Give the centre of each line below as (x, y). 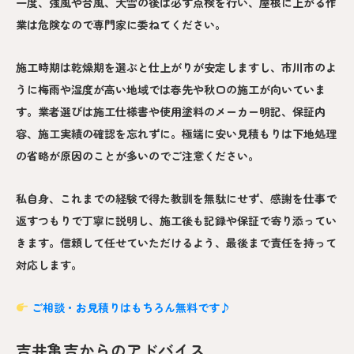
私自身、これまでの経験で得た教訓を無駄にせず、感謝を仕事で (176, 198)
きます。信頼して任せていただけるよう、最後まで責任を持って (176, 242)
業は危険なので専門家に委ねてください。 (121, 24)
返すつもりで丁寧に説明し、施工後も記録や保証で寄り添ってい (176, 220)
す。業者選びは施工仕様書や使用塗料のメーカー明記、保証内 (171, 111)
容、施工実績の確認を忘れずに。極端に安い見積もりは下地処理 (176, 133)
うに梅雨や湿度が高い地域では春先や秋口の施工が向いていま (171, 89)
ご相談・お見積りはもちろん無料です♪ (131, 307)
